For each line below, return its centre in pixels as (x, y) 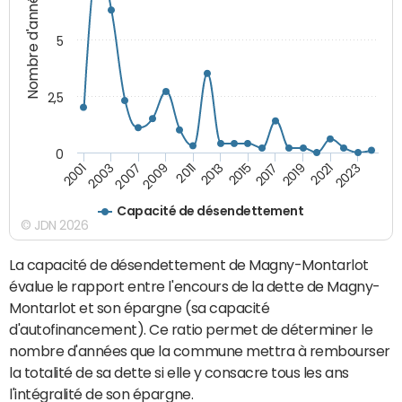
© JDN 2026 (55, 225)
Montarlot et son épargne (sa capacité (140, 307)
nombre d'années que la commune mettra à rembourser (200, 350)
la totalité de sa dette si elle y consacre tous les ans (179, 372)
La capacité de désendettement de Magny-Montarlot (189, 264)
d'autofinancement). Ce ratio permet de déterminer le (191, 329)
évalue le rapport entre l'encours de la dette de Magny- (195, 286)
